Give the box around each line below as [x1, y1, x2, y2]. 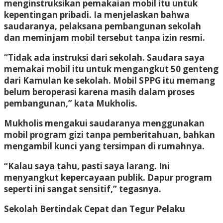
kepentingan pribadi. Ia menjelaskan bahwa [4, 8, 190, 20]
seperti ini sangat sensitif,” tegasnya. [4, 183, 161, 195]
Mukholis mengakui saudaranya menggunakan [4, 117, 205, 129]
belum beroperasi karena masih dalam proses [4, 86, 195, 98]
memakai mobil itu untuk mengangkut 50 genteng [4, 63, 219, 75]
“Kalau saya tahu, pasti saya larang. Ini [4, 160, 170, 172]
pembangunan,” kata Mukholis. [4, 97, 137, 109]
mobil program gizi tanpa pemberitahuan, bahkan [4, 128, 215, 140]
